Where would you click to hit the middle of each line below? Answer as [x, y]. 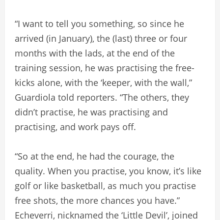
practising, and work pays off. [75, 126]
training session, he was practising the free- [105, 68]
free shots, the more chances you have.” [97, 200]
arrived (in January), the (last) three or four [101, 38]
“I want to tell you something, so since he [99, 23]
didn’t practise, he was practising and [91, 112]
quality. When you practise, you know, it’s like [108, 171]
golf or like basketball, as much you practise [105, 185]
